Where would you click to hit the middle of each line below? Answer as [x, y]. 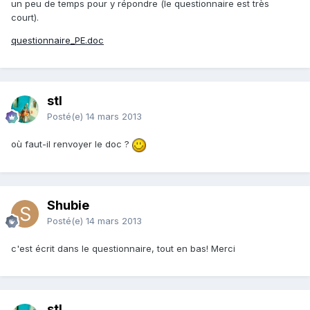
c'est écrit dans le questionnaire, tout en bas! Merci [123, 249]
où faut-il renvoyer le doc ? [72, 144]
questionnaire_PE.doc [57, 40]
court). [25, 18]
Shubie [68, 206]
